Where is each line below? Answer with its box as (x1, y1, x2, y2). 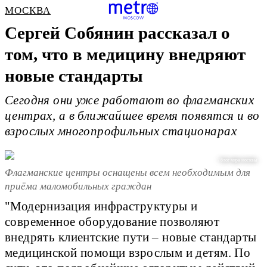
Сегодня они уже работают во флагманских (5, 94, 254, 107)
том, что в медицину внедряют (5, 45, 246, 64)
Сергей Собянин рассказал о (5, 23, 230, 42)
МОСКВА (5, 5, 51, 16)
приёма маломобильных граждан (5, 180, 151, 192)
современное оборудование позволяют (5, 215, 220, 229)
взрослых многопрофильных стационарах (5, 125, 237, 138)
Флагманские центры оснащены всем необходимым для (5, 166, 250, 178)
